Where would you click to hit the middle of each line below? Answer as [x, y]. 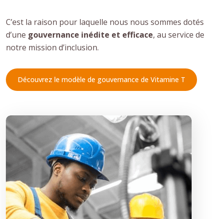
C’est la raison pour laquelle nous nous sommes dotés [105, 22]
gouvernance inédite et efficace [90, 34]
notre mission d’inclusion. [52, 47]
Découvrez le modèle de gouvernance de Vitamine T [101, 79]
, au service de [179, 34]
